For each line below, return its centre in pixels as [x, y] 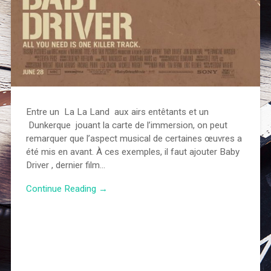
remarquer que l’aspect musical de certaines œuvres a [134, 138]
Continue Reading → [67, 188]
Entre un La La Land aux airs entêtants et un [117, 112]
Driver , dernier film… [65, 165]
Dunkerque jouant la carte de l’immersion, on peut [126, 125]
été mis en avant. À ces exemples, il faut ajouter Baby [132, 152]
